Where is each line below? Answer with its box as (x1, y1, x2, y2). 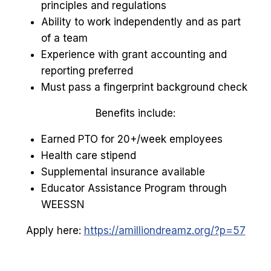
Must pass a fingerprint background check (41, 80, 247, 93)
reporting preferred (41, 64, 133, 77)
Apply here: (25, 224, 84, 237)
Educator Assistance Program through (41, 181, 227, 194)
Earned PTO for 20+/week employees (41, 132, 223, 145)
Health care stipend (41, 149, 136, 162)
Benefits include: (96, 106, 175, 119)
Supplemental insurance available (41, 165, 205, 178)
